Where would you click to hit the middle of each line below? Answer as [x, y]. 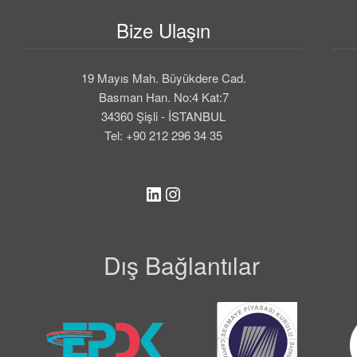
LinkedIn [179, 193]
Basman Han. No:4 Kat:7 [163, 97]
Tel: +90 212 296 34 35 [164, 135]
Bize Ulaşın [164, 30]
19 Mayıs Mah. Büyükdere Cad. [163, 78]
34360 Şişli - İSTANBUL [164, 116]
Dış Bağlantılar [181, 265]
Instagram [205, 193]
